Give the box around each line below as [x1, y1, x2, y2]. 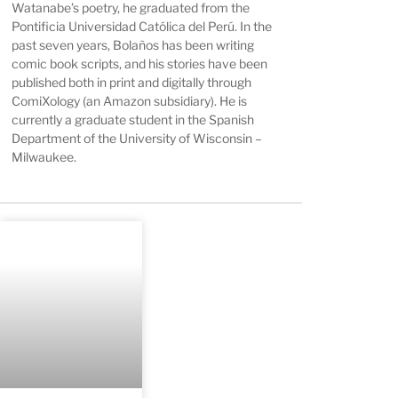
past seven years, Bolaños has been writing [12, 37, 255, 53]
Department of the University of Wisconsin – [12, 131, 263, 147]
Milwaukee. [12, 149, 77, 165]
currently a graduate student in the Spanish [12, 112, 255, 128]
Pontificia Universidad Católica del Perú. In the [12, 19, 273, 35]
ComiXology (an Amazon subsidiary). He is [12, 93, 248, 109]
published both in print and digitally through [12, 75, 252, 91]
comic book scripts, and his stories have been [12, 56, 268, 72]
